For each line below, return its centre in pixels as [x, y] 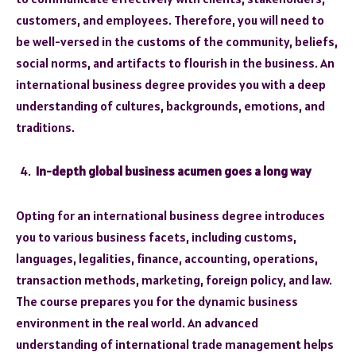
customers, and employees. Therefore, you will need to [170, 19]
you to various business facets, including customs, [156, 236]
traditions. [45, 127]
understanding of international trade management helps [175, 344]
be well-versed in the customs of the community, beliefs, [177, 41]
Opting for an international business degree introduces [170, 215]
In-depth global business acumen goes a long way [174, 171]
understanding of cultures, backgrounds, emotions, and [170, 105]
